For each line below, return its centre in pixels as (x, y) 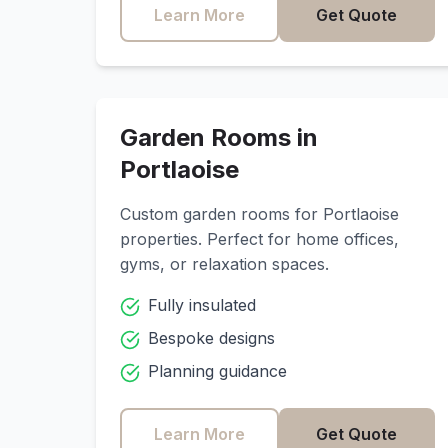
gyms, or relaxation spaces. (224, 264)
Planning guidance (217, 371)
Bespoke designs (211, 338)
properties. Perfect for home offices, (259, 239)
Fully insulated (202, 305)
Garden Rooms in (219, 137)
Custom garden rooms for (221, 214)
